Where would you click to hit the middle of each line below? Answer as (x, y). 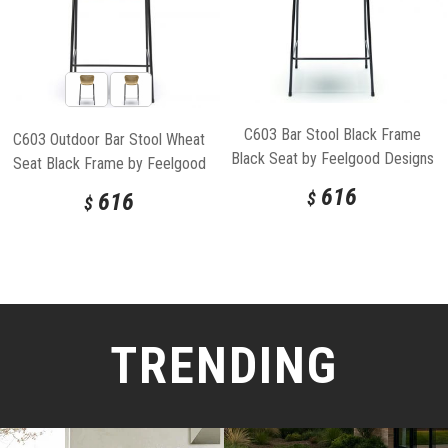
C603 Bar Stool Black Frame (332, 135)
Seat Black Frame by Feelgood (109, 163)
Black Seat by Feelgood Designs (332, 159)
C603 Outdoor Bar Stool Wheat (109, 139)
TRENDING (224, 365)
